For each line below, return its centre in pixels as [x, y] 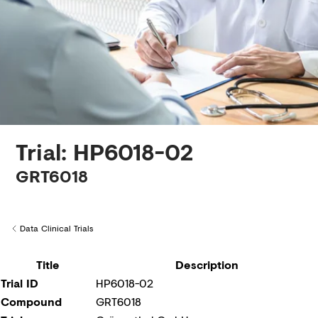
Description [207, 264]
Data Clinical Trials [56, 228]
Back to [26, 234]
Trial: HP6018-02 [104, 152]
